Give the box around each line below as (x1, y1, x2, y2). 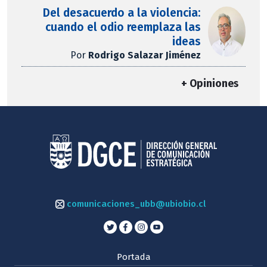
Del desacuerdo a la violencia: (43, 6, 201, 20)
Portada (116, 251, 151, 262)
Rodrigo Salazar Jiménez (88, 49, 201, 61)
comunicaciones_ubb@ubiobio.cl (64, 198, 206, 209)
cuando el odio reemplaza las (45, 20, 201, 35)
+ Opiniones (181, 77, 238, 91)
